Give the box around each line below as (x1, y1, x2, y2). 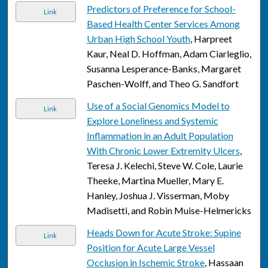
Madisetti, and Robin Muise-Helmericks (86, 205, 251, 217)
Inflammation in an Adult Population (86, 130, 233, 142)
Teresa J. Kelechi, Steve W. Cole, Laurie (86, 160, 243, 172)
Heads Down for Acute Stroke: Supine (86, 227, 241, 239)
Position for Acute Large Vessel (86, 242, 215, 254)
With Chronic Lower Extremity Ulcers (86, 145, 240, 157)
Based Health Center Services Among (86, 18, 240, 30)
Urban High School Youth (86, 33, 190, 45)
